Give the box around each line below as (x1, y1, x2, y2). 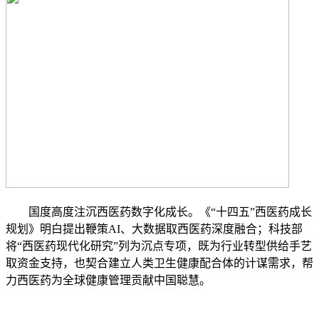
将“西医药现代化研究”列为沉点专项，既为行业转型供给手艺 (6, 240, 312, 252)
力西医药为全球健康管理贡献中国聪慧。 (6, 274, 211, 286)
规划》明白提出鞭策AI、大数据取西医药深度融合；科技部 (6, 223, 303, 235)
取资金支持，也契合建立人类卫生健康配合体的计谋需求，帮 (6, 257, 313, 269)
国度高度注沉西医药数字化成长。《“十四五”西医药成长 (6, 206, 312, 218)
